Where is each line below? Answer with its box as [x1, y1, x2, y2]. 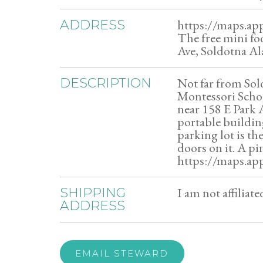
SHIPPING [60, 185, 126, 201]
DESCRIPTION [60, 75, 151, 91]
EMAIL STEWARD [75, 248, 169, 259]
